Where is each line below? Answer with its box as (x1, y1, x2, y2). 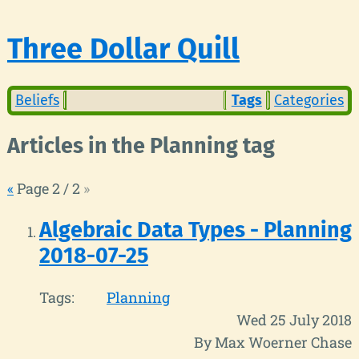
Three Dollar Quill (7, 30, 240, 67)
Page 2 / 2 (14, 178, 83, 198)
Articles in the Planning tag (7, 133, 275, 159)
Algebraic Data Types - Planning (39, 216, 352, 243)
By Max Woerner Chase (194, 333, 352, 353)
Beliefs (14, 91, 59, 110)
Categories (274, 91, 345, 110)
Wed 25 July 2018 (236, 310, 352, 330)
